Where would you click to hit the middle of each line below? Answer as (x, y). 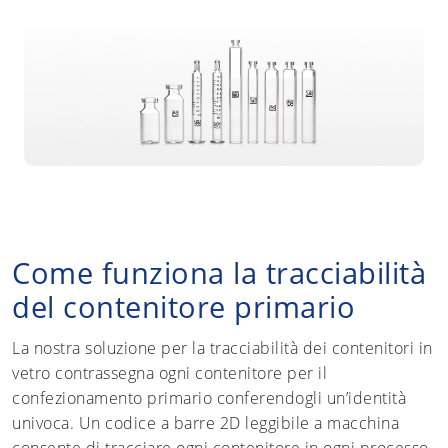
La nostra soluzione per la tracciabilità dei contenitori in (222, 347)
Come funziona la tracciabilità (219, 272)
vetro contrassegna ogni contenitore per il (169, 372)
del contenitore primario (188, 306)
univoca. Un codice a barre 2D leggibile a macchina (205, 422)
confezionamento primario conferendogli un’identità (209, 397)
